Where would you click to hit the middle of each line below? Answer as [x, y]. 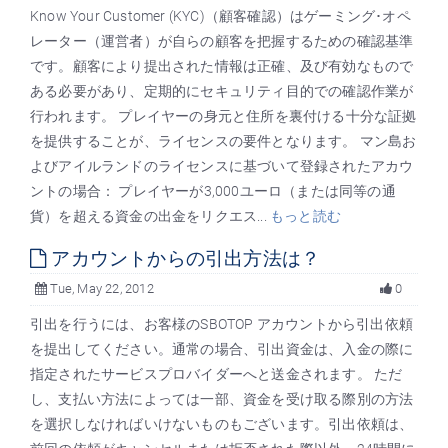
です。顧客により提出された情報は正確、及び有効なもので [222, 66]
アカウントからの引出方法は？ [183, 259]
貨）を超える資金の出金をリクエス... [150, 216]
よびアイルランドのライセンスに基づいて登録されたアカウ [222, 166]
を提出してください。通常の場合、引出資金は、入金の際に [222, 349]
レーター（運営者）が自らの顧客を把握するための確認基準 [222, 41]
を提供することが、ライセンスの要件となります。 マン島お [223, 141]
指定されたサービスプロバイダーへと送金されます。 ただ [216, 374]
